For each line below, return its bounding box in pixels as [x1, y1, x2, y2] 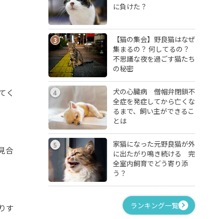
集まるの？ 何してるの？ [112, 44, 190, 54]
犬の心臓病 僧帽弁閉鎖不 [112, 86, 195, 96]
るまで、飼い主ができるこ [112, 106, 195, 116]
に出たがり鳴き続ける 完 [112, 148, 195, 158]
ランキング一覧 [130, 200, 178, 210]
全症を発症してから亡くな [112, 96, 195, 106]
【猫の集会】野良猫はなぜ [112, 34, 195, 44]
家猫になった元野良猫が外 [112, 138, 195, 149]
